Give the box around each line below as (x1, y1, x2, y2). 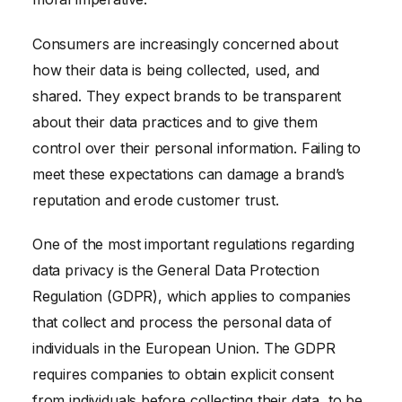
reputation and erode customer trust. (32, 190, 279, 209)
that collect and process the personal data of (32, 313, 333, 332)
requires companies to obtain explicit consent (32, 365, 335, 384)
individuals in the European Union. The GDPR (32, 339, 336, 358)
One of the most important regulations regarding (32, 235, 354, 254)
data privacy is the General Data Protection (32, 261, 319, 280)
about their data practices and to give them (32, 112, 318, 131)
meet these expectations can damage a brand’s (32, 164, 345, 183)
